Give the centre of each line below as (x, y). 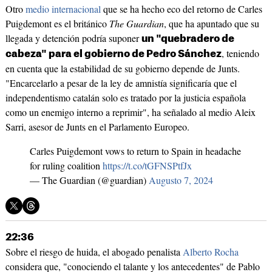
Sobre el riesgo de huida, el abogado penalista (94, 252)
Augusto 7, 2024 (181, 180)
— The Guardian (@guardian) (89, 180)
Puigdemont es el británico (57, 24)
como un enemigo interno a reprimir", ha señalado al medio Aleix (130, 112)
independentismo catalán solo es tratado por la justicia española (125, 98)
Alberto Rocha (210, 252)
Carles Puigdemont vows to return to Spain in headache (135, 151)
